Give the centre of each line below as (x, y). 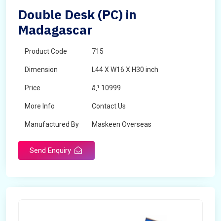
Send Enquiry (51, 150)
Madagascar (55, 30)
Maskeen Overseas (122, 124)
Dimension (41, 70)
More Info (40, 106)
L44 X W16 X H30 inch (125, 70)
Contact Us (109, 106)
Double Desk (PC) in (77, 14)
